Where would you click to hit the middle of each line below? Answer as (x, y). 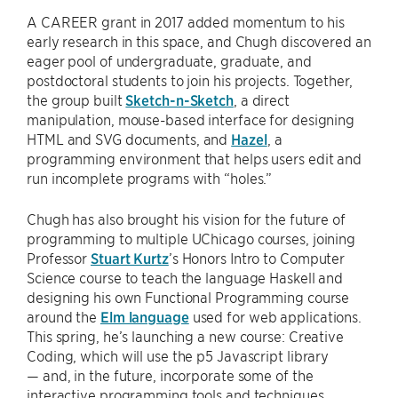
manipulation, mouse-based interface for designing (191, 119)
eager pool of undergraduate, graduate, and (169, 60)
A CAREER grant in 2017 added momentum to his (186, 21)
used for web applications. (275, 316)
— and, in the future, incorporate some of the (170, 375)
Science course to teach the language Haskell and (185, 277)
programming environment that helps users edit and (195, 158)
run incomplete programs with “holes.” (151, 178)
